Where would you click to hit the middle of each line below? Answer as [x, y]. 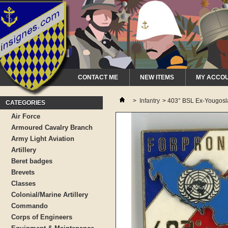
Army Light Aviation [43, 139]
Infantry [150, 101]
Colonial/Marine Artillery [50, 195]
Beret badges [32, 161]
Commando [30, 206]
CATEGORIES [25, 103]
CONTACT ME [98, 77]
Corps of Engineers [42, 217]
